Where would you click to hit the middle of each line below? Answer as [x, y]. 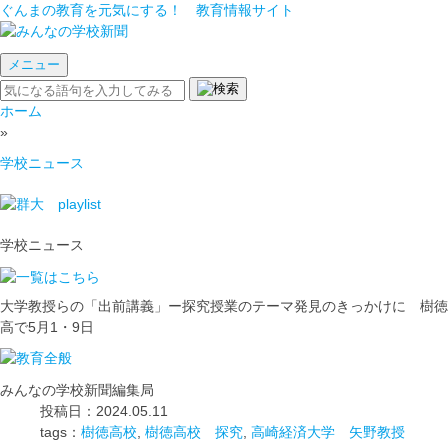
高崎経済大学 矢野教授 [328, 431]
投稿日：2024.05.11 [106, 410]
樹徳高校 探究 [194, 431]
